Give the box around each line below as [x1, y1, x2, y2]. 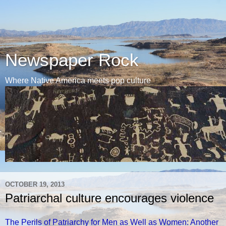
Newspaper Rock [5, 50, 139, 70]
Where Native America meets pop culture [5, 76, 151, 85]
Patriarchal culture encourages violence [5, 191, 214, 205]
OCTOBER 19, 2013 [5, 180, 65, 188]
